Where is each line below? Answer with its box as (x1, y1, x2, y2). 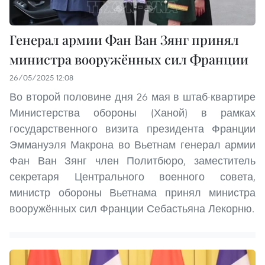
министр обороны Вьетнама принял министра (9, 185, 256, 199)
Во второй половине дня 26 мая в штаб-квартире (9, 89, 256, 104)
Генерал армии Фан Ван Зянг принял (9, 30, 239, 49)
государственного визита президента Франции (9, 121, 256, 135)
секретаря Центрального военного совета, (9, 169, 256, 183)
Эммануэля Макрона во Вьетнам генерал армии (9, 137, 256, 151)
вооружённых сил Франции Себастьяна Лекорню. (9, 201, 254, 215)
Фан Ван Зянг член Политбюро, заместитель (9, 153, 256, 167)
